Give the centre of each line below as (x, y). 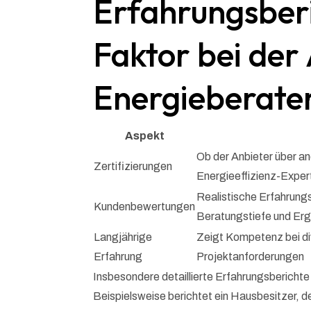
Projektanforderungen (251, 257)
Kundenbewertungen (145, 207)
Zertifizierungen (133, 167)
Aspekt (144, 136)
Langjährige (123, 237)
